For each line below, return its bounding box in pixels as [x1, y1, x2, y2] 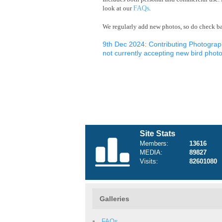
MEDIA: [140, 149, 163, 156]
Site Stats [140, 129, 175, 138]
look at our [103, 4, 133, 12]
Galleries [100, 195, 129, 203]
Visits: [140, 158, 158, 165]
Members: [140, 140, 168, 147]
